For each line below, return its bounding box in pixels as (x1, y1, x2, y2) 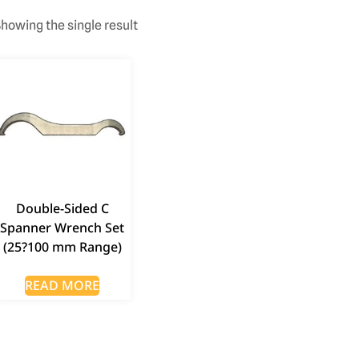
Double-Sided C (15, 199, 109, 217)
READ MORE (25, 276, 100, 294)
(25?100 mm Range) (2, 237, 122, 256)
